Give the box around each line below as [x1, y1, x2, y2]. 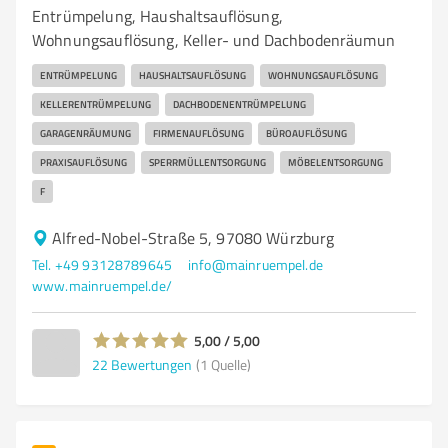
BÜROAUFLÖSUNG [266, 126, 347, 140]
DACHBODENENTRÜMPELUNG [173, 97, 306, 111]
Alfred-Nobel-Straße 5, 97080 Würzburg [52, 227, 335, 249]
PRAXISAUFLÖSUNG [40, 155, 127, 169]
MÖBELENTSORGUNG [288, 155, 383, 169]
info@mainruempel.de [188, 255, 323, 274]
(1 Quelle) [196, 354, 251, 374]
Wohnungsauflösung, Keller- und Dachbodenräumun [32, 29, 395, 51]
